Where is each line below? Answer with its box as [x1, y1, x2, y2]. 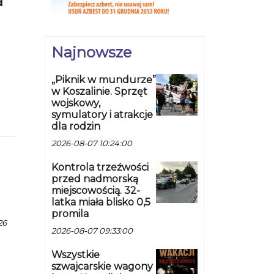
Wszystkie [51, 249, 100, 261]
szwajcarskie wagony [51, 261, 153, 273]
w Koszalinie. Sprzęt [51, 86, 147, 98]
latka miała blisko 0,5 [51, 196, 150, 209]
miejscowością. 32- [51, 185, 140, 197]
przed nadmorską [51, 173, 138, 185]
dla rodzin [51, 120, 100, 133]
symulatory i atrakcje [51, 109, 153, 121]
